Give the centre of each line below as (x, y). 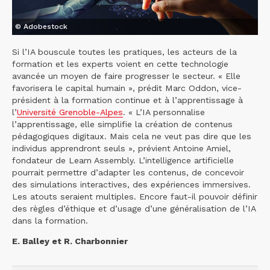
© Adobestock (41, 26)
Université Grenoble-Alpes (70, 112)
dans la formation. (50, 220)
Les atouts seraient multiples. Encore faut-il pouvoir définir (135, 196)
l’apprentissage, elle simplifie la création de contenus (122, 124)
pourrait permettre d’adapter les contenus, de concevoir (128, 172)
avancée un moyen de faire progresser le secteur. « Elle (126, 76)
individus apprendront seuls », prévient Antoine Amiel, (121, 148)
